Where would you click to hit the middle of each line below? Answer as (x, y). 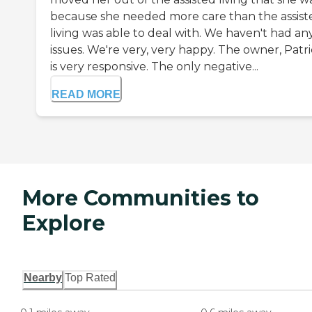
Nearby (43, 278)
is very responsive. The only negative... (154, 67)
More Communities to (141, 198)
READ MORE (86, 95)
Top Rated (90, 278)
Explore (64, 224)
